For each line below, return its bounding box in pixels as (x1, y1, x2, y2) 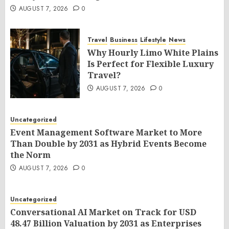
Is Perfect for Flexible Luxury (87, 58, 214, 70)
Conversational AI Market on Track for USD (10, 207, 196, 218)
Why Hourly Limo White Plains (87, 47, 218, 58)
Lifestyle (140, 35, 166, 44)
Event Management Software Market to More (10, 127, 202, 138)
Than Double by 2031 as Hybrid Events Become (10, 138, 207, 149)
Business (110, 35, 138, 44)
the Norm (10, 149, 51, 161)
